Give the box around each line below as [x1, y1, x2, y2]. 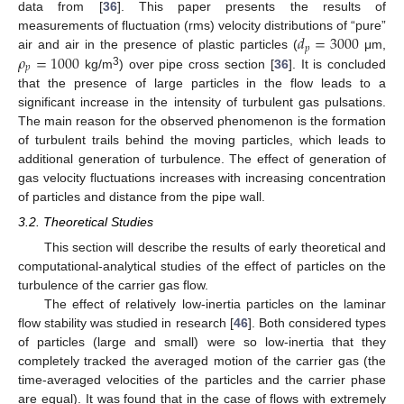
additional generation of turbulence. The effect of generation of [18, 151, 386, 167]
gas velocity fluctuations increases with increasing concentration [18, 170, 386, 186]
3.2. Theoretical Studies [18, 215, 153, 230]
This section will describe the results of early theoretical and [43, 240, 386, 255]
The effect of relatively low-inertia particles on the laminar [43, 297, 386, 312]
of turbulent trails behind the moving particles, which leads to [18, 133, 386, 148]
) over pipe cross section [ [118, 56, 274, 71]
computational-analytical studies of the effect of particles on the [18, 259, 386, 274]
